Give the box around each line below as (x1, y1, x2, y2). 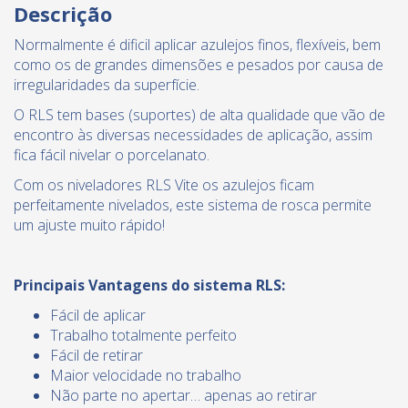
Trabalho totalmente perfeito (50, 325, 237, 346)
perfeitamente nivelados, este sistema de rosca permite (14, 195, 372, 216)
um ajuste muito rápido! (14, 215, 165, 236)
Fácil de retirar (50, 345, 143, 366)
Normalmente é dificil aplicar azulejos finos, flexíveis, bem (14, 35, 381, 56)
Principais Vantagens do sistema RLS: (14, 275, 285, 296)
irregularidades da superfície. (14, 75, 199, 96)
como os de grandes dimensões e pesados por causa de (14, 55, 383, 76)
